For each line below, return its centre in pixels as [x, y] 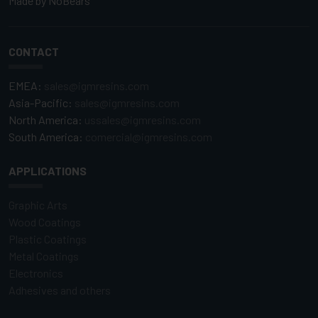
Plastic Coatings [48, 239]
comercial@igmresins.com [149, 137]
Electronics [36, 273]
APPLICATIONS [48, 171]
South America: [47, 137]
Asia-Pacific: [42, 103]
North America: [46, 120]
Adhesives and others [60, 290]
